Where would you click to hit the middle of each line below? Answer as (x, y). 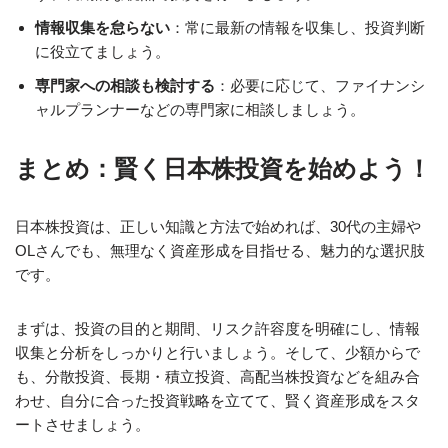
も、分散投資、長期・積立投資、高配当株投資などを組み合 (217, 376)
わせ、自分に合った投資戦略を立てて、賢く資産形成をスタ (217, 400)
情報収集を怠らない (102, 27)
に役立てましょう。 (102, 51)
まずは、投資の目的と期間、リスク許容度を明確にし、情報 (217, 328)
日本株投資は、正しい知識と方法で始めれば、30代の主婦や (218, 226)
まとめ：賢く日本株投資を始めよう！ (223, 168)
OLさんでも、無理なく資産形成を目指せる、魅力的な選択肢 (220, 250)
